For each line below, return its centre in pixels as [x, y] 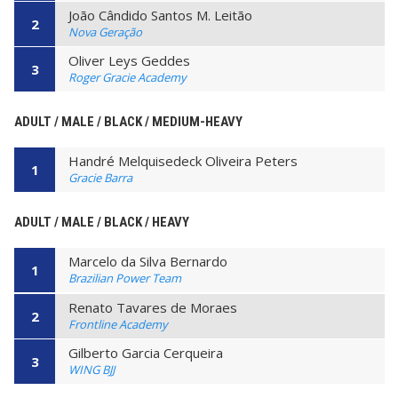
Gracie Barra [100, 178]
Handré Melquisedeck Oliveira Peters [183, 161]
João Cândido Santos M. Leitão [160, 16]
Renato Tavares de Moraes [153, 307]
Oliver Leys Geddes [129, 61]
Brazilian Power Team [125, 279]
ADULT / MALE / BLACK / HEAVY [102, 223]
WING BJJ [92, 370]
